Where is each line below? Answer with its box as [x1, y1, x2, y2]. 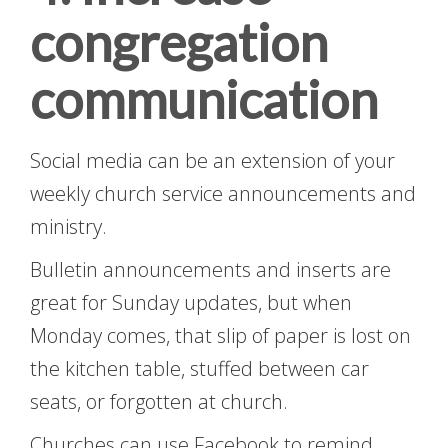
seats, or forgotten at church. [30, 387, 288, 415]
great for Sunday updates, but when [30, 288, 352, 316]
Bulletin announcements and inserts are [30, 255, 391, 283]
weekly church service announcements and [30, 179, 416, 207]
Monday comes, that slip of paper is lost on [30, 321, 411, 349]
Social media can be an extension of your [30, 146, 395, 174]
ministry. [30, 212, 107, 240]
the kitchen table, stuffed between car [30, 354, 369, 382]
